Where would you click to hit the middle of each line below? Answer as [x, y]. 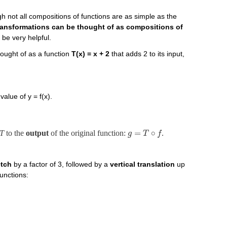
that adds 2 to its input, [147, 53]
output [37, 133]
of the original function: [88, 133]
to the [15, 133]
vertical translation [143, 164]
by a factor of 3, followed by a [61, 164]
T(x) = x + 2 [91, 53]
